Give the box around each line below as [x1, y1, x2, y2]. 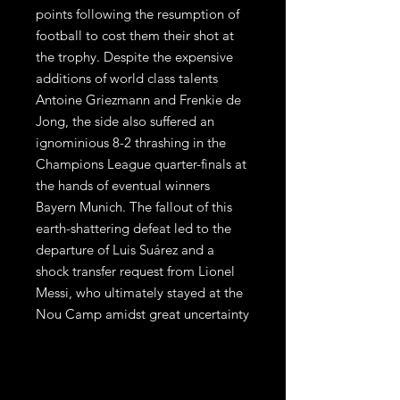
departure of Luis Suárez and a [36, 241, 214, 258]
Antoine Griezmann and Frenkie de [36, 91, 241, 108]
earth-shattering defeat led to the [36, 220, 231, 237]
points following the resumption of [36, 5, 239, 22]
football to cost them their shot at [36, 27, 234, 44]
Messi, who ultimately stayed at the [36, 284, 243, 301]
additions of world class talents [36, 70, 218, 87]
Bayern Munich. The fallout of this [36, 198, 232, 215]
